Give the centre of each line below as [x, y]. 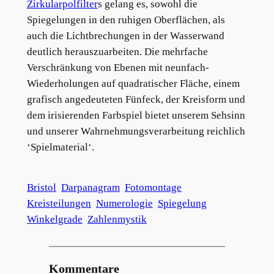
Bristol [41, 187]
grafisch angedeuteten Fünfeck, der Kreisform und [136, 100]
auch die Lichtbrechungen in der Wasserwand [125, 36]
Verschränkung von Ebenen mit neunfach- [118, 68]
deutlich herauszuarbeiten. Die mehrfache [117, 52]
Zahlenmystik [117, 219]
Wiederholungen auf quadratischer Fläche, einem [133, 84]
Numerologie [124, 203]
